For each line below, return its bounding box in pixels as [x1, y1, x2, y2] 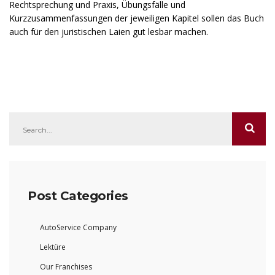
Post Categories [28, 188, 128, 204]
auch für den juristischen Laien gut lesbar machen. [9, 26, 208, 38]
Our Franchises [40, 261, 92, 273]
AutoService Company [40, 222, 117, 233]
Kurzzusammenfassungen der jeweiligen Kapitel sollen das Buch [9, 12, 264, 25]
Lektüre [40, 242, 66, 253]
